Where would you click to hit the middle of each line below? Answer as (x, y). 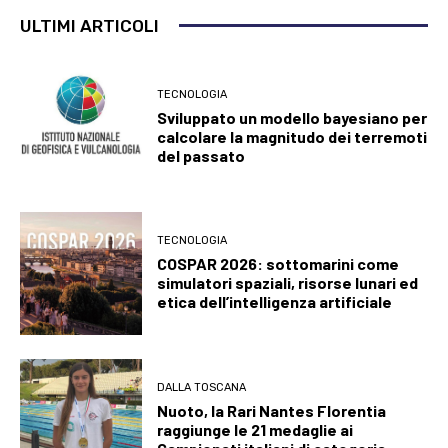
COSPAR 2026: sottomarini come (278, 264)
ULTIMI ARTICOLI (89, 25)
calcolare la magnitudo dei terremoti (292, 137)
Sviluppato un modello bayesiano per (292, 118)
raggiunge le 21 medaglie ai (255, 429)
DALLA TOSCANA (202, 387)
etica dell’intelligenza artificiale (275, 302)
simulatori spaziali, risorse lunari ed (288, 283)
